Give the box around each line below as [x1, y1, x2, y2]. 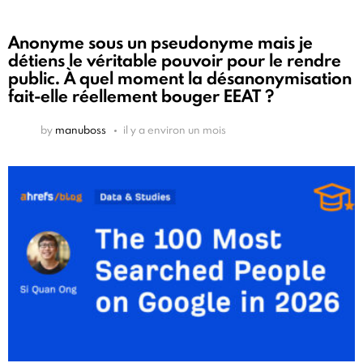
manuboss [55, 122, 106, 137]
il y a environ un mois [123, 122, 226, 137]
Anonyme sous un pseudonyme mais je [8, 30, 313, 54]
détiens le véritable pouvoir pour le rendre [8, 48, 341, 72]
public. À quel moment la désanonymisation [8, 66, 352, 90]
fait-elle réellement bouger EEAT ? [8, 83, 274, 108]
